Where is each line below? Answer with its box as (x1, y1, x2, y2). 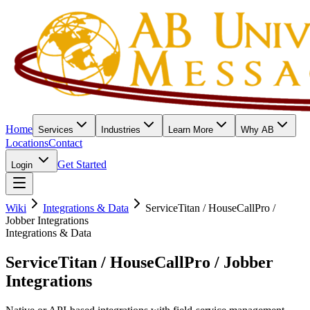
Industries (101, 125, 140, 135)
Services (38, 125, 73, 135)
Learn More (168, 125, 213, 135)
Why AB (241, 125, 274, 135)
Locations (6, 137, 48, 149)
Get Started (57, 158, 107, 170)
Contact (48, 137, 82, 149)
